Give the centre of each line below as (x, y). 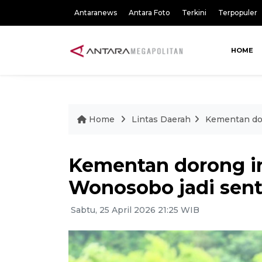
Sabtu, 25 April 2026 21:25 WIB (134, 210)
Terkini (194, 13)
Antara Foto (149, 13)
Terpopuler (238, 13)
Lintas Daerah (161, 119)
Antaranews (96, 13)
